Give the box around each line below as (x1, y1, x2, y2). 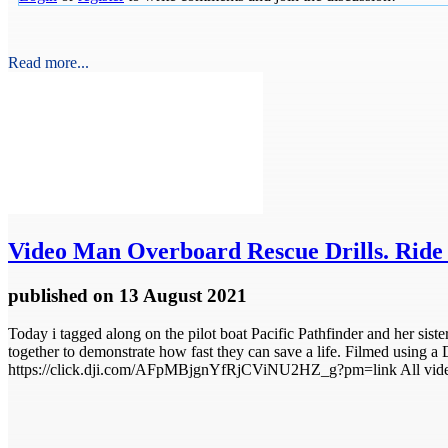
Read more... (8, 53, 89, 71)
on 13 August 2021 (93, 284, 247, 306)
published (8, 284, 93, 306)
